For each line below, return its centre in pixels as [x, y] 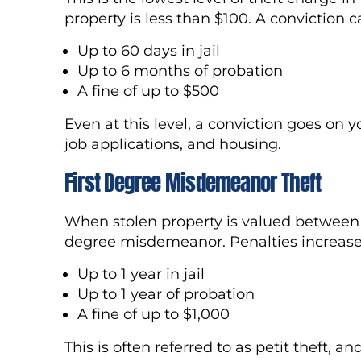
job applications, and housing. [173, 144]
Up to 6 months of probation [180, 71]
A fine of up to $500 [148, 91]
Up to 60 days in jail [148, 51]
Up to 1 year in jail [141, 274]
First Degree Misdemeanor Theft [193, 183]
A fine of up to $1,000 [153, 315]
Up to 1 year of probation [166, 295]
